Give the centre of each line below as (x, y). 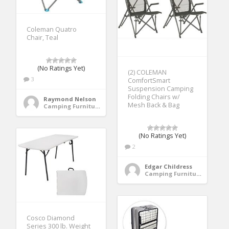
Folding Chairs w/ (154, 97)
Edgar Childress (169, 167)
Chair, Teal (43, 38)
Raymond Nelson (70, 99)
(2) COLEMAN (147, 73)
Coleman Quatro (52, 30)
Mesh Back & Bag (154, 105)
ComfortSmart (149, 81)
